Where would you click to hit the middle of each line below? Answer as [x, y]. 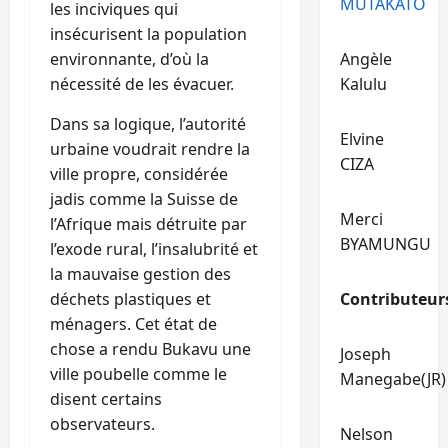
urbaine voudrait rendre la [150, 148]
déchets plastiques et [130, 298]
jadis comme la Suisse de [144, 198]
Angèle [365, 59]
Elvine [361, 139]
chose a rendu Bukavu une [150, 348]
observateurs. [102, 423]
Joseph [365, 354]
